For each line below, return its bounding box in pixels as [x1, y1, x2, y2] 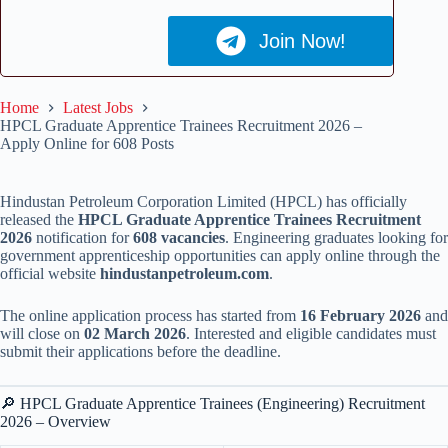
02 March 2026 [84, 324, 186, 342]
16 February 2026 [300, 306, 421, 324]
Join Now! [258, 29, 346, 52]
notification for [32, 228, 133, 246]
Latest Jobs [63, 98, 133, 116]
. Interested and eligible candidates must [186, 324, 436, 342]
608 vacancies [133, 228, 225, 246]
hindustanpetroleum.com [100, 264, 269, 282]
